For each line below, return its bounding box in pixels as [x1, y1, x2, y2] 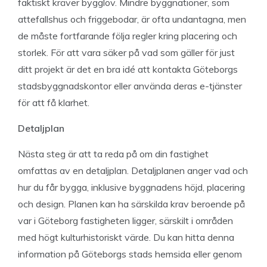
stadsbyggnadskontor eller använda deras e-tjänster [18, 80, 242, 92]
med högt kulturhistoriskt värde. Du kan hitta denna [18, 231, 234, 243]
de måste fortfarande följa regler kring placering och [18, 30, 237, 42]
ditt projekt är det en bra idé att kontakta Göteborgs [18, 63, 238, 75]
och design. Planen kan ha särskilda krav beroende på [18, 198, 245, 210]
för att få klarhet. [18, 97, 89, 108]
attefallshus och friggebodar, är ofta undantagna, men [18, 13, 246, 25]
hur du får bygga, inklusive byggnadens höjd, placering [18, 181, 245, 193]
